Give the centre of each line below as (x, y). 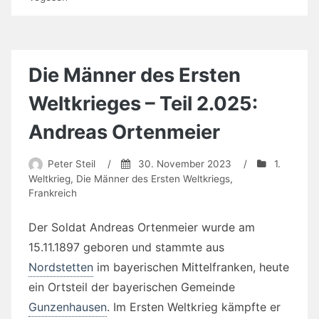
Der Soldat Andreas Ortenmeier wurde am (142, 227)
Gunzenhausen (68, 307)
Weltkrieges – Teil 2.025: (143, 104)
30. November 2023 (184, 163)
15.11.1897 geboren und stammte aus (126, 247)
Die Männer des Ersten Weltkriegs (153, 178)
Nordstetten (61, 267)
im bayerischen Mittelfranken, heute (191, 267)
